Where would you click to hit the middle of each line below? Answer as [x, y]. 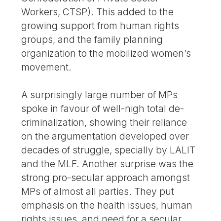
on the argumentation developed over [105, 136]
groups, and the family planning [92, 39]
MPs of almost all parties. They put [98, 192]
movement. [47, 67]
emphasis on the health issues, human [107, 205]
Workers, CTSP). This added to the [98, 12]
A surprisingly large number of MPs [100, 95]
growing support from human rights [100, 25]
